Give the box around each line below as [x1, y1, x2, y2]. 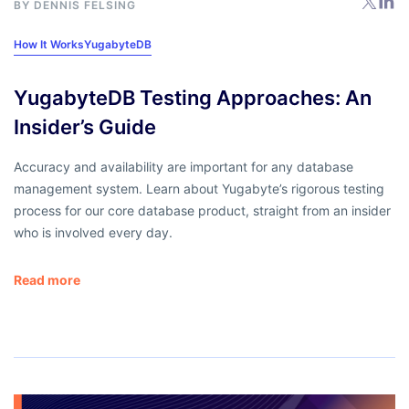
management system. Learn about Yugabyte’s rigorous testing [14, 180, 384, 196]
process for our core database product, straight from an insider [14, 202, 391, 218]
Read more [14, 271, 80, 288]
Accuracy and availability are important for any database [14, 158, 353, 174]
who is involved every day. [14, 224, 173, 240]
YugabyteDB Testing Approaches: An [14, 85, 372, 110]
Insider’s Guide [14, 114, 156, 139]
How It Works [14, 37, 84, 51]
